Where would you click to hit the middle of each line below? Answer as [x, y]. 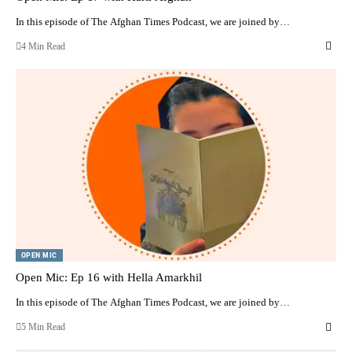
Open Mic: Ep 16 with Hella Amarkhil [109, 278]
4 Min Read [43, 46]
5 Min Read [43, 327]
